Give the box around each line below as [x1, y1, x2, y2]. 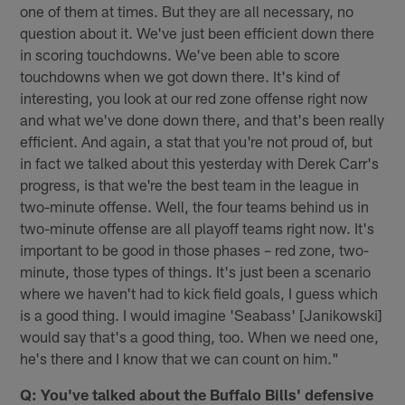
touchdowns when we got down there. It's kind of [20, 67, 341, 86]
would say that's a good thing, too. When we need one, [20, 327, 380, 346]
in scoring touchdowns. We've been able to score [20, 45, 341, 64]
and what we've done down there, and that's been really [20, 110, 385, 129]
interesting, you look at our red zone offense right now [20, 89, 369, 108]
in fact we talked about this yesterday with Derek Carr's [20, 154, 380, 173]
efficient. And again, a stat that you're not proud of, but [20, 132, 373, 151]
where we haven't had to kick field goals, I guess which [20, 284, 379, 303]
